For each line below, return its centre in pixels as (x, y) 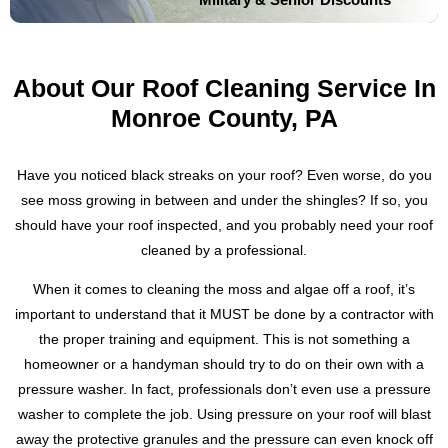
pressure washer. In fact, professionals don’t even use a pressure (224, 389)
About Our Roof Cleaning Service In (224, 87)
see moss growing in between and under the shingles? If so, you (224, 199)
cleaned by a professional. (224, 249)
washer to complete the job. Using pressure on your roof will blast (224, 414)
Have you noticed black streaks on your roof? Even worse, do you (224, 174)
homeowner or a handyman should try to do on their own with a (224, 364)
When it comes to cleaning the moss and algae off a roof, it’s (224, 289)
